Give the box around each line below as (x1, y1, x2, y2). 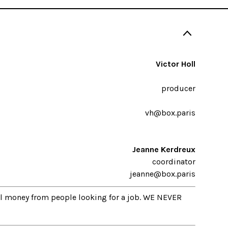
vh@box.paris (145, 108, 195, 118)
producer (161, 83, 195, 94)
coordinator (152, 157, 195, 167)
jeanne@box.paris (130, 169, 195, 179)
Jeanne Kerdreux (132, 145, 195, 155)
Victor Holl (156, 59, 195, 69)
